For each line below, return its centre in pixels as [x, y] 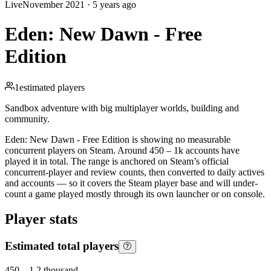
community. [27, 119]
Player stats [41, 219]
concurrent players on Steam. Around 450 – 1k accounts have [122, 150]
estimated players [52, 87]
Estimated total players [62, 246]
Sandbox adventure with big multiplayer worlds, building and [122, 108]
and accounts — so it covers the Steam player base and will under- [131, 183]
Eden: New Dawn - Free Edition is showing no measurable [118, 139]
